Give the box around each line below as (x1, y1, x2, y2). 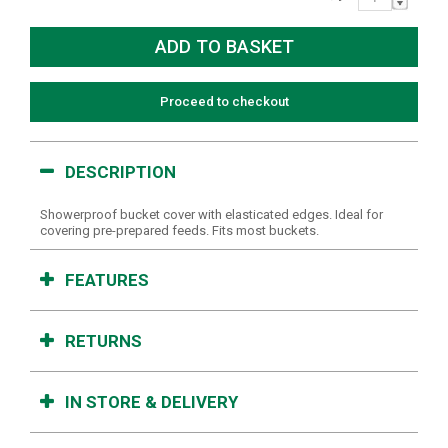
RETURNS (65, 330, 142, 351)
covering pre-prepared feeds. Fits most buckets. (40, 222, 319, 238)
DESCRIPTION (65, 161, 176, 182)
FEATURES (65, 269, 149, 290)
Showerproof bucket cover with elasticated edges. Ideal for (40, 206, 383, 222)
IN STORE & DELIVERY (65, 391, 238, 412)
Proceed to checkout (159, 93, 289, 109)
